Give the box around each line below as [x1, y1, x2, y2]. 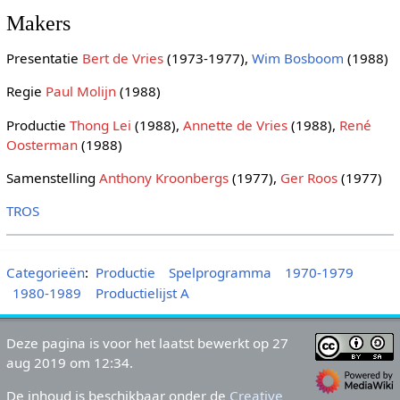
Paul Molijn [45, 82, 116, 101]
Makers [5, 10, 71, 35]
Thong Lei [69, 115, 131, 134]
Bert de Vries [81, 49, 163, 68]
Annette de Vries [182, 115, 287, 134]
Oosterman [5, 135, 78, 154]
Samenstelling [5, 168, 99, 187]
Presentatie [5, 49, 82, 68]
